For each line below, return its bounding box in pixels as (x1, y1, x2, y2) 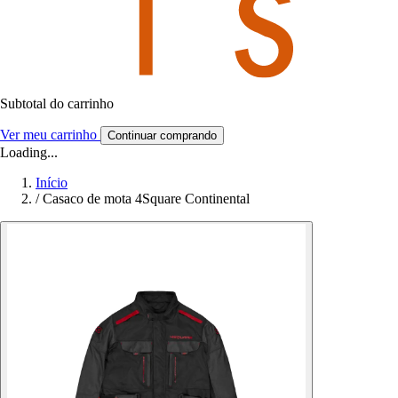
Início (36, 174, 68, 190)
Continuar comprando (107, 128, 217, 142)
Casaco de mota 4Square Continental (43, 190, 250, 206)
